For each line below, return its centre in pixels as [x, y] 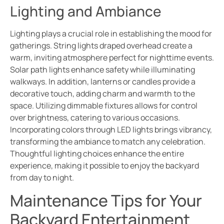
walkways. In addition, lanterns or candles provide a [103, 82]
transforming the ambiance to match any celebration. [108, 142]
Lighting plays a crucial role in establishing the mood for [111, 34]
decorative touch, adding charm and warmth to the [102, 94]
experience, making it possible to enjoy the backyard [104, 166]
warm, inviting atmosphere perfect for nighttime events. [112, 58]
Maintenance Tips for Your [106, 200]
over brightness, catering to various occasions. [95, 118]
